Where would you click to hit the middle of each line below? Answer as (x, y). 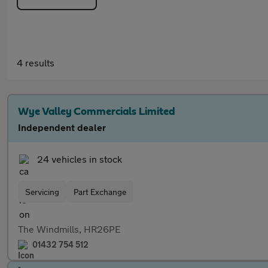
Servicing (42, 192)
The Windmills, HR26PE (69, 229)
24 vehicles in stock (80, 159)
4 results (36, 63)
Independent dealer (62, 127)
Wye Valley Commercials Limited (97, 112)
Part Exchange (100, 192)
